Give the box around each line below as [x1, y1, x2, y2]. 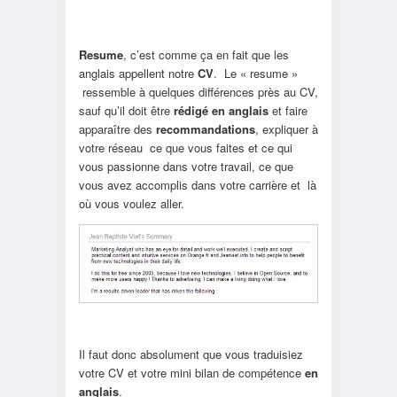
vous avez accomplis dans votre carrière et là [78, 175, 316, 193]
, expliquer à [254, 120, 318, 137]
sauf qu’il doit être [78, 101, 174, 119]
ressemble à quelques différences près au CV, [78, 82, 318, 100]
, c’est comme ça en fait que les [122, 45, 289, 63]
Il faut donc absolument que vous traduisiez [78, 346, 303, 363]
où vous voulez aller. [78, 194, 184, 212]
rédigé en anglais [173, 101, 269, 119]
